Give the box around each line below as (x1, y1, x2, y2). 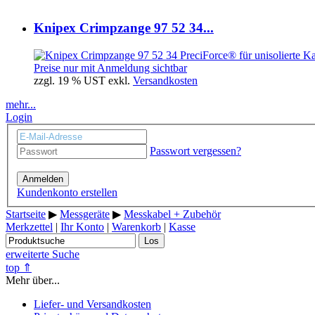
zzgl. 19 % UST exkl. (34, 75, 133, 87)
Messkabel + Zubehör (124, 207, 221, 220)
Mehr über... (6, 274, 60, 286)
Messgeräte (60, 207, 110, 220)
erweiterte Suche (6, 247, 79, 260)
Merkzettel (6, 220, 53, 233)
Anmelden (22, 173, 63, 184)
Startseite (6, 207, 46, 220)
